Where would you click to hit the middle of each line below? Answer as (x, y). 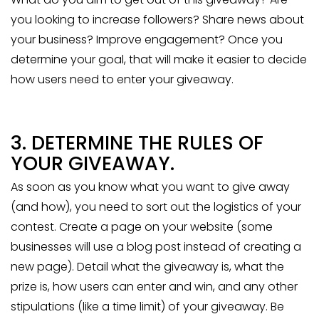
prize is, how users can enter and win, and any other (154, 287)
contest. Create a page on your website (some (142, 227)
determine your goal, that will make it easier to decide (159, 60)
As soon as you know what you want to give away (150, 187)
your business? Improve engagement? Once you (147, 40)
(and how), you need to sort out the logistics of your (156, 207)
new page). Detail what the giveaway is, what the (147, 267)
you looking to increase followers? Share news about (157, 20)
